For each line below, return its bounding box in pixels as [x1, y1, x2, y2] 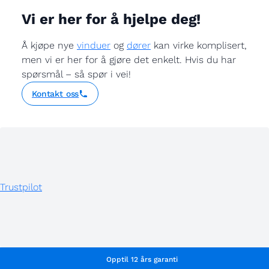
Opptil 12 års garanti [106, 255, 178, 264]
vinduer [77, 40, 110, 51]
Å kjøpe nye [22, 40, 77, 51]
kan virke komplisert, [151, 40, 247, 51]
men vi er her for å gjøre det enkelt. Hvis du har [22, 54, 236, 65]
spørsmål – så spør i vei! [22, 68, 131, 80]
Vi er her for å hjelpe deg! [22, 11, 201, 28]
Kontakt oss [32, 89, 79, 98]
